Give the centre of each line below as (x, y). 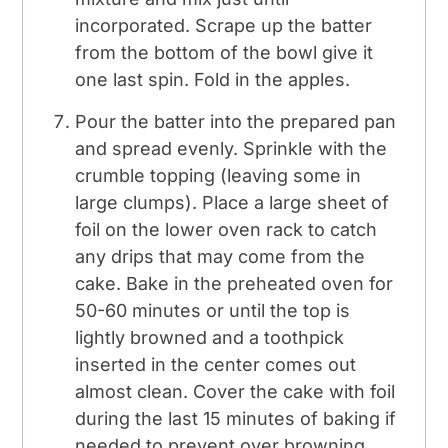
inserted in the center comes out (216, 364)
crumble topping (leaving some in (218, 175)
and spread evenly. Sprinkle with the (231, 148)
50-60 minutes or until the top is (213, 310)
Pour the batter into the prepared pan (236, 121)
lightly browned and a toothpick (210, 337)
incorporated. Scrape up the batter (224, 25)
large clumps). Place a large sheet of (232, 202)
